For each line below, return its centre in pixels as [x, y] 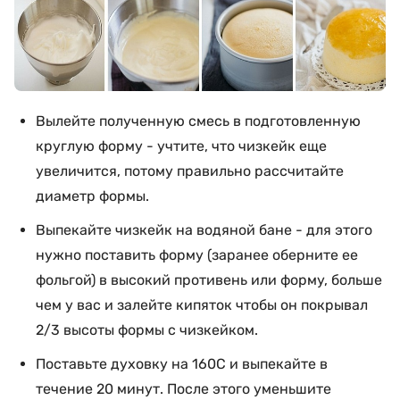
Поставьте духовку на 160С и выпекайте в [182, 364]
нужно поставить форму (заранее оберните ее [197, 255]
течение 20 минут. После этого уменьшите [183, 389]
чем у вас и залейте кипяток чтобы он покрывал [202, 305]
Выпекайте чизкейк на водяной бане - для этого [204, 230]
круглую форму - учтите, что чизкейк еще [181, 146]
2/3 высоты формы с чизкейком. [147, 330]
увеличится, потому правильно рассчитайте [190, 171]
